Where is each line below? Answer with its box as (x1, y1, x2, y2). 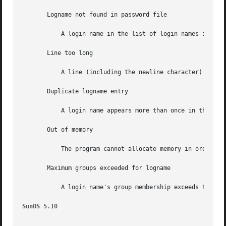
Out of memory (22, 126, 93, 134)
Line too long (22, 49, 93, 57)
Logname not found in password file (22, 11, 167, 19)
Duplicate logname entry (22, 88, 129, 95)
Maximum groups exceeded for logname (22, 164, 171, 172)
